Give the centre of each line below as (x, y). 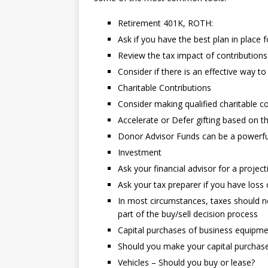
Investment (140, 152)
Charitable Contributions (165, 88)
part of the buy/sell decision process (188, 214)
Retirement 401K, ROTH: (167, 23)
